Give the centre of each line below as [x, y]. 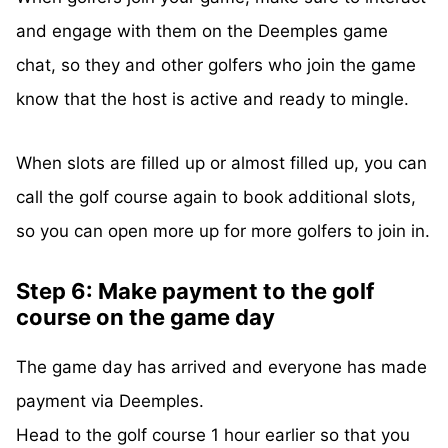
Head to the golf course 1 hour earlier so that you [213, 435]
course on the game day [145, 317]
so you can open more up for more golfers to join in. [223, 231]
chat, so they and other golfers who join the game [216, 65]
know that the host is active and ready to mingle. [212, 99]
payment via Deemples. [110, 401]
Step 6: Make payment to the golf [195, 291]
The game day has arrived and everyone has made [221, 367]
